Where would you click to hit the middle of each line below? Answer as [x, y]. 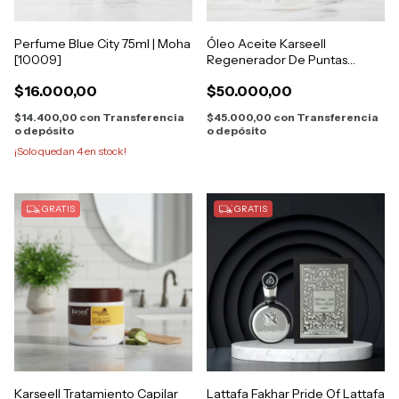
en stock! [105, 151]
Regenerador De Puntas [277, 60]
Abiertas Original [255, 76]
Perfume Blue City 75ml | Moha [102, 44]
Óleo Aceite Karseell [266, 44]
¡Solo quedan [45, 151]
